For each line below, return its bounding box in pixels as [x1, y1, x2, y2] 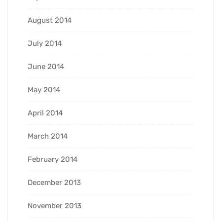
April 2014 [28, 108, 63, 117]
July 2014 [28, 38, 62, 48]
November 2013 [28, 201, 81, 210]
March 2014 [28, 131, 68, 141]
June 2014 [28, 62, 64, 71]
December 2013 [28, 178, 81, 187]
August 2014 [28, 15, 72, 25]
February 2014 [28, 154, 77, 164]
